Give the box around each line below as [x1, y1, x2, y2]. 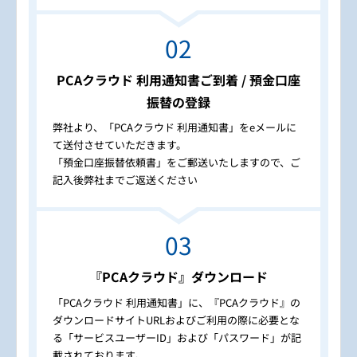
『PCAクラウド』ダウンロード [89, 267, 268, 287]
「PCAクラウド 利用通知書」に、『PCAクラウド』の [53, 294, 300, 310]
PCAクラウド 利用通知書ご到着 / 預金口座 [57, 69, 300, 89]
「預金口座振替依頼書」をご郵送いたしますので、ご [53, 155, 300, 171]
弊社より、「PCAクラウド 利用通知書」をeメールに [53, 120, 296, 135]
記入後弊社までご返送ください [53, 172, 198, 188]
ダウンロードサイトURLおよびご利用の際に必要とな [53, 312, 300, 328]
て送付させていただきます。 [53, 137, 186, 153]
